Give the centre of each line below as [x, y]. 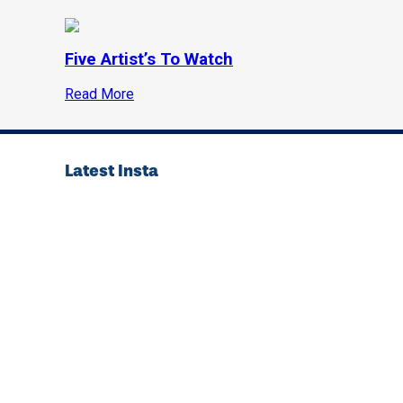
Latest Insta [112, 171]
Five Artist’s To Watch [149, 59]
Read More [99, 94]
